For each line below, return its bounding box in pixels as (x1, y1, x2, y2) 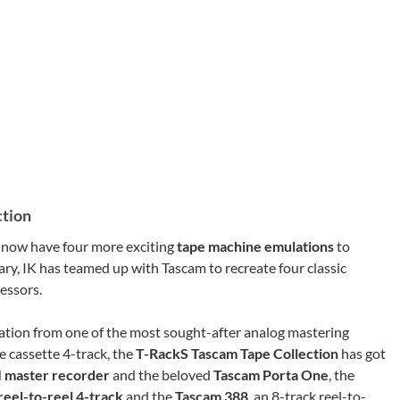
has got (338, 345, 386, 362)
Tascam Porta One (213, 366, 329, 383)
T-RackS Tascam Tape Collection (136, 345, 338, 362)
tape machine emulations (177, 237, 337, 254)
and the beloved (110, 366, 213, 383)
